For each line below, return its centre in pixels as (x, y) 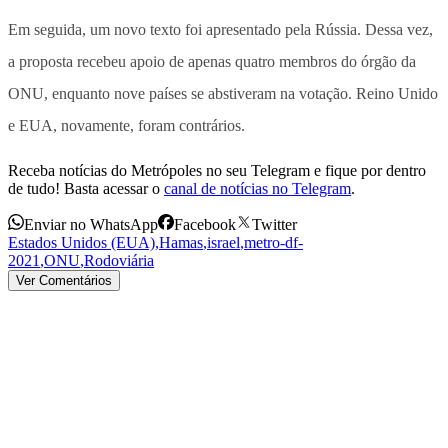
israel (223, 242)
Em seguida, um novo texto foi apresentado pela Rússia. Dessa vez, (220, 29)
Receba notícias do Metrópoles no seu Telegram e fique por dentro (217, 170)
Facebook (205, 224)
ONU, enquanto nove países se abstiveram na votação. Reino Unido (223, 93)
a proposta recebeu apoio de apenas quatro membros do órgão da (212, 61)
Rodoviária (119, 260)
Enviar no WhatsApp (91, 224)
